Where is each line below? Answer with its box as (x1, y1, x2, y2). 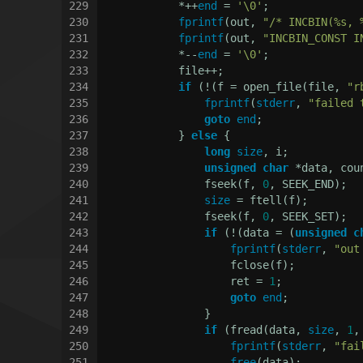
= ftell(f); (230, 193, 309, 207)
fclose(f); (100, 258, 296, 271)
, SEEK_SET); (269, 209, 348, 223)
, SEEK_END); (269, 177, 348, 190)
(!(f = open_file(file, (191, 79, 348, 93)
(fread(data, (217, 322, 309, 336)
